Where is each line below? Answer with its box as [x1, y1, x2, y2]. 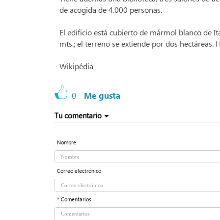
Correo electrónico [57, 167, 101, 175]
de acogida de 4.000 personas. [59, 4, 162, 15]
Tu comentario [55, 110, 102, 121]
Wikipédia [59, 61, 93, 72]
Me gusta [84, 90, 120, 101]
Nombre [57, 138, 76, 146]
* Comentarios [57, 195, 91, 203]
